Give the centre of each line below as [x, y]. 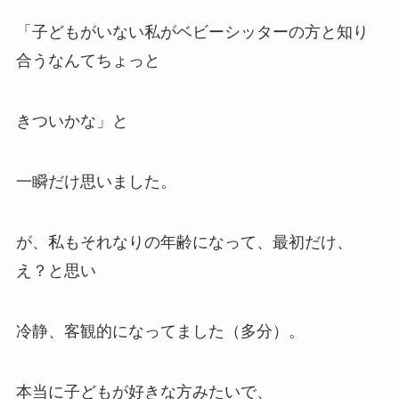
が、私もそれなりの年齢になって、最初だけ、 [184, 242]
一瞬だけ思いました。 [96, 182]
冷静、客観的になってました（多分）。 [160, 331]
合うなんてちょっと [88, 61]
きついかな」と [72, 122]
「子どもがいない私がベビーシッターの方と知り [192, 33]
